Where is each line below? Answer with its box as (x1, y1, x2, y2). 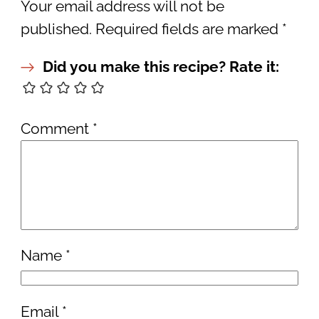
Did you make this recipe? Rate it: (42, 58, 279, 75)
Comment (20, 120, 93, 137)
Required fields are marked (95, 21, 282, 38)
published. (20, 21, 92, 38)
